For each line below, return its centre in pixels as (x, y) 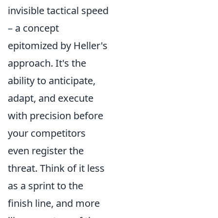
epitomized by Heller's (58, 45)
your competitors (47, 133)
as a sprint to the (45, 186)
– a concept (33, 28)
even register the (46, 151)
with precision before (55, 116)
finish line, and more (54, 203)
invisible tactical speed (58, 10)
